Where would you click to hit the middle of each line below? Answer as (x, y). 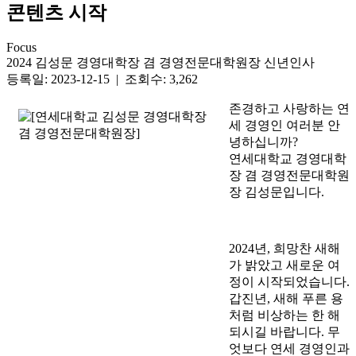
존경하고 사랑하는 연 (289, 109)
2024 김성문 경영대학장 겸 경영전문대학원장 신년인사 (161, 63)
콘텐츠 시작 (56, 12)
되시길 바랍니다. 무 (284, 332)
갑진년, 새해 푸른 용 (286, 299)
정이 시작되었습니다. (289, 282)
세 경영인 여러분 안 (284, 126)
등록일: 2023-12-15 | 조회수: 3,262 (102, 79)
